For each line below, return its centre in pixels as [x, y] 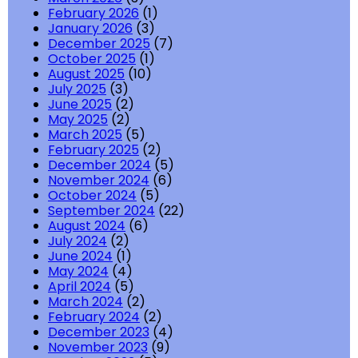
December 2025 [99, 44]
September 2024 [101, 211]
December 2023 [99, 332]
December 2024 [99, 165]
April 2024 [80, 287]
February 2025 [93, 150]
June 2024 [80, 257]
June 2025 [80, 105]
